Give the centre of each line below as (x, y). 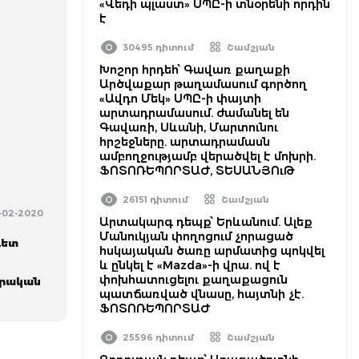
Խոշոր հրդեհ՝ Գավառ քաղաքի (195, 70)
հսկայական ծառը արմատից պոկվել (212, 251)
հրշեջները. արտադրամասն (185, 142)
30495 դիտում (158, 47)
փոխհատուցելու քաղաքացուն (194, 280)
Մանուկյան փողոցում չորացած (196, 236)
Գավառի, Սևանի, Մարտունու (189, 127)
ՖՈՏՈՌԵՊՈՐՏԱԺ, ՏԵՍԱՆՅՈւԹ (197, 171)
